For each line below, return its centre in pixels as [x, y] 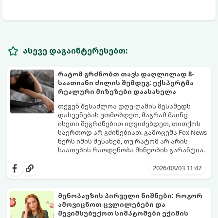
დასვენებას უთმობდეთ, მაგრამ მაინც [123, 115]
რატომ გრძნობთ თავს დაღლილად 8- [126, 74]
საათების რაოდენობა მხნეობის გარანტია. [131, 150]
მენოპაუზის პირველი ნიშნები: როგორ [130, 196]
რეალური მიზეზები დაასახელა [117, 92]
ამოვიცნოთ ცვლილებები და [112, 205]
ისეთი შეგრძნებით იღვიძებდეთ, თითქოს [129, 124]
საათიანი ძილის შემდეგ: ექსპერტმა [126, 83]
